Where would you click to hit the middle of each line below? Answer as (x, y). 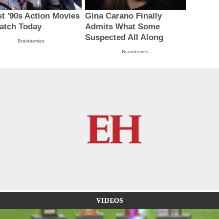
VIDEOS (109, 200)
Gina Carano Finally (123, 16)
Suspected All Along (124, 38)
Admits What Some (122, 27)
